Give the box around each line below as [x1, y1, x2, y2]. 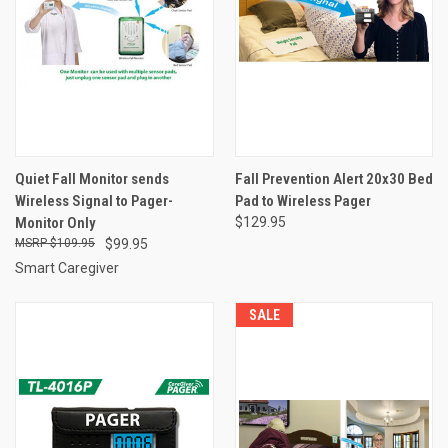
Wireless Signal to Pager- [15, 191, 173, 210]
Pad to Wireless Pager [234, 191, 371, 210]
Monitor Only [15, 213, 96, 232]
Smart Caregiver [15, 259, 119, 276]
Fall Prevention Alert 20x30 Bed [234, 169, 433, 188]
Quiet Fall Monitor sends [15, 169, 169, 188]
